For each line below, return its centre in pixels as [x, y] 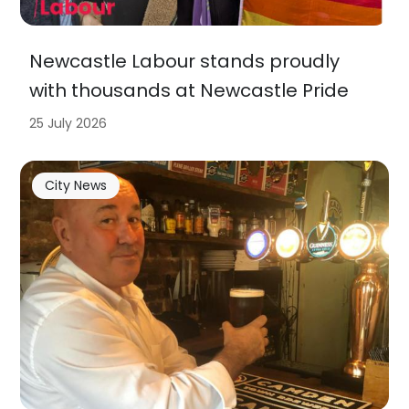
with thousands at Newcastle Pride [189, 91]
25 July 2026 [68, 124]
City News [75, 185]
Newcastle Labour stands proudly [185, 62]
